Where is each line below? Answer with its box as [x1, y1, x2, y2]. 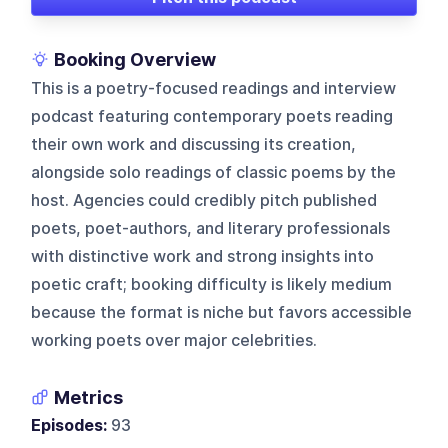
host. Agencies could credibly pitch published [31, 190, 378, 210]
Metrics [54, 386, 124, 408]
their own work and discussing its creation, [31, 134, 357, 154]
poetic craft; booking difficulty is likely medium [31, 274, 393, 294]
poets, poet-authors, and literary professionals [31, 218, 391, 238]
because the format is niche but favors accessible [31, 302, 413, 322]
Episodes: [31, 415, 108, 435]
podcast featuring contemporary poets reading [31, 106, 394, 126]
